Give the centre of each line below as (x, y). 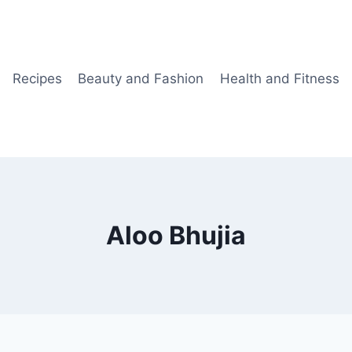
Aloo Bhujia (176, 235)
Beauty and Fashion (141, 78)
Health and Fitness (279, 78)
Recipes (37, 78)
